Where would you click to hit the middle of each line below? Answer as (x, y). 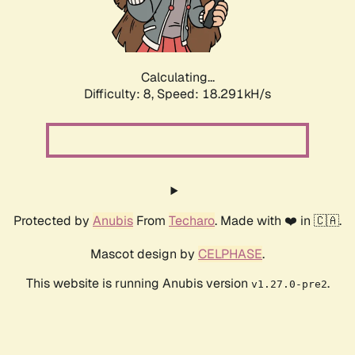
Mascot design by (144, 254)
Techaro (192, 221)
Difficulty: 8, (120, 94)
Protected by (53, 221)
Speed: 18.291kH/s (214, 94)
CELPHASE (230, 254)
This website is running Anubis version (138, 284)
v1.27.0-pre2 (289, 284)
